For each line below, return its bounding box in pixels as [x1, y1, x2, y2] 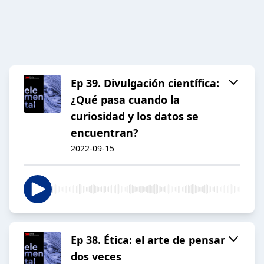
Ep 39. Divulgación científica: [71, 76, 219, 91]
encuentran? [71, 126, 138, 140]
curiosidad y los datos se [71, 109, 199, 124]
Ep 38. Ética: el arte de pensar [71, 233, 225, 247]
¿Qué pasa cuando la [71, 93, 180, 107]
